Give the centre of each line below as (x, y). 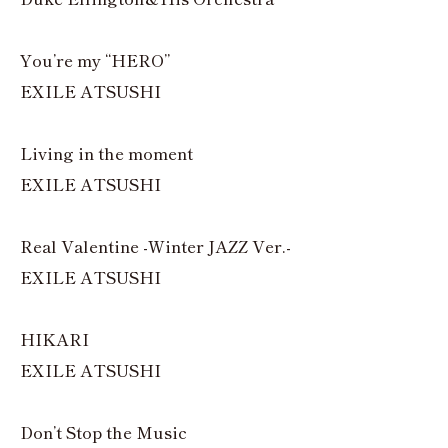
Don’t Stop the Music (103, 432)
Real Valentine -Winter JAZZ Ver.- (155, 246)
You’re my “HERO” (95, 60)
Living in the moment (106, 153)
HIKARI (54, 339)
